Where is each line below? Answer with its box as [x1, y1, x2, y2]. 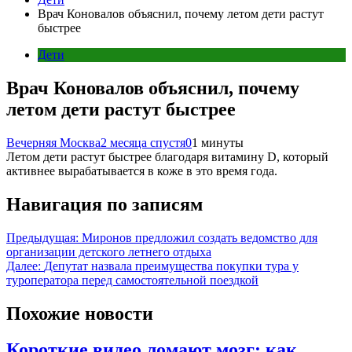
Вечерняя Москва [6, 135, 101, 149]
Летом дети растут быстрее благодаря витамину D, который [6, 149, 328, 163]
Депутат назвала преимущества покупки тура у [44, 258, 299, 273]
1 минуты [192, 135, 244, 149]
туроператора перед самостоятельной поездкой [6, 273, 258, 287]
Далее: [6, 258, 41, 273]
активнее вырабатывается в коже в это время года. [6, 163, 277, 178]
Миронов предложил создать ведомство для [82, 230, 317, 244]
